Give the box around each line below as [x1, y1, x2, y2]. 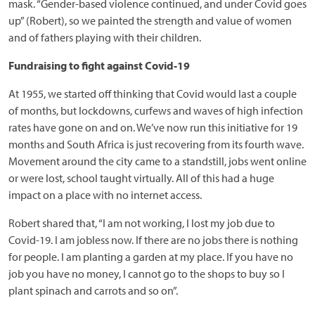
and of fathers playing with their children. [8, 30, 201, 45]
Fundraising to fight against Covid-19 [8, 58, 190, 73]
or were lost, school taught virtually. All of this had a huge [8, 171, 274, 186]
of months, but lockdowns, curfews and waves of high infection [8, 103, 303, 118]
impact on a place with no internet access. [8, 188, 202, 202]
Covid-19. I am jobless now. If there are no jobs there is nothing [8, 233, 298, 247]
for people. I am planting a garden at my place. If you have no [8, 250, 293, 264]
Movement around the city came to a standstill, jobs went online [8, 154, 307, 169]
